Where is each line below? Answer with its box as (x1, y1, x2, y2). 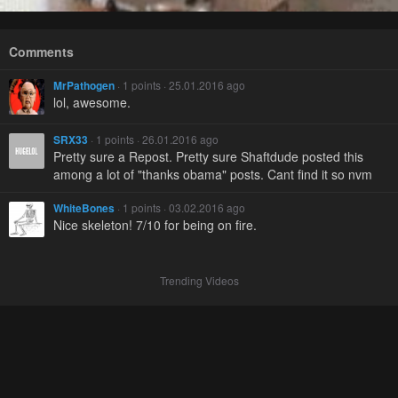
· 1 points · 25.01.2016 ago (115, 77, 245, 93)
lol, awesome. (53, 93, 131, 112)
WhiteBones (53, 200, 115, 217)
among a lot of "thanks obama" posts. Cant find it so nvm (53, 165, 372, 184)
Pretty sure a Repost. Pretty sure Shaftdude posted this (53, 147, 363, 166)
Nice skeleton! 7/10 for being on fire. (53, 216, 257, 235)
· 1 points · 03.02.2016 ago (115, 200, 245, 216)
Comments (9, 43, 74, 61)
